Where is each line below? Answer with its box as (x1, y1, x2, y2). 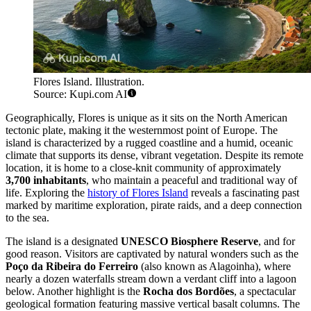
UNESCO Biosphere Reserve (121, 235, 258, 247)
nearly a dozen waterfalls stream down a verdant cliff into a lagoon (6, 272, 296, 285)
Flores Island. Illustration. (33, 75, 144, 87)
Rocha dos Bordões (143, 285, 234, 297)
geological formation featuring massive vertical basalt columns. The (6, 297, 300, 310)
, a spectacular (234, 285, 296, 297)
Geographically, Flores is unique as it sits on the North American (6, 111, 287, 124)
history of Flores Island (87, 186, 188, 199)
